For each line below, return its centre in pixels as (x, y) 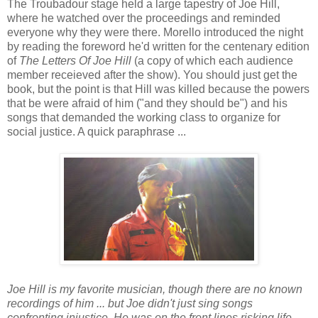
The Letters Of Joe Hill (75, 61)
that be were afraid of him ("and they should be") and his (147, 104)
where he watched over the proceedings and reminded (144, 18)
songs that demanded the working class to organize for (144, 118)
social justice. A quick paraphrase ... (97, 132)
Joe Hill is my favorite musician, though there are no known (155, 290)
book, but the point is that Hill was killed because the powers (158, 89)
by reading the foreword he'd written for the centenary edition (158, 47)
